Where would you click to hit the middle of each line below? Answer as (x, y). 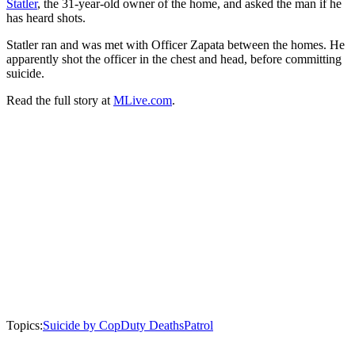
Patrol (198, 325)
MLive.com (143, 100)
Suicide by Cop (82, 325)
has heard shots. (46, 18)
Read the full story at (60, 100)
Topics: (25, 325)
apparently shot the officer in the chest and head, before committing (174, 59)
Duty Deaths (152, 325)
